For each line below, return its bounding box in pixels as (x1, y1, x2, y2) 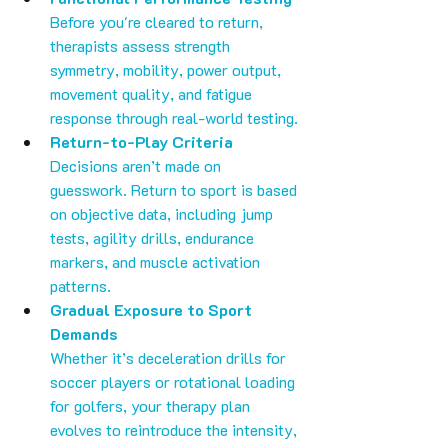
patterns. (50, 275, 111, 297)
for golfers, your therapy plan (50, 395, 254, 417)
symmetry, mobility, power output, (50, 59, 285, 81)
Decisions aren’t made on (50, 155, 225, 177)
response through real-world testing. (50, 107, 298, 129)
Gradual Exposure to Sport (50, 299, 256, 321)
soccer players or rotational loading (50, 371, 299, 393)
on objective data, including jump (50, 203, 277, 225)
